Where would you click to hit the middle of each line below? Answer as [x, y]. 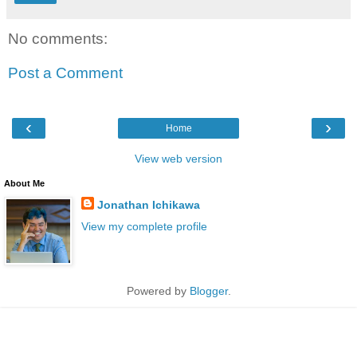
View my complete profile [144, 226]
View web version [178, 158]
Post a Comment [65, 73]
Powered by [158, 290]
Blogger [208, 290]
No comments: [58, 38]
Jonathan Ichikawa [148, 204]
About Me [24, 183]
